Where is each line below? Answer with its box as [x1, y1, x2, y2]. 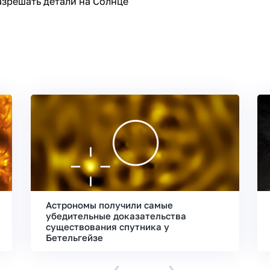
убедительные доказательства [45, 210, 186, 221]
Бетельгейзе [45, 232, 103, 243]
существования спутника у [45, 221, 169, 232]
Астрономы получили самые [45, 199, 173, 210]
